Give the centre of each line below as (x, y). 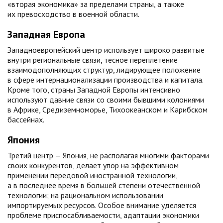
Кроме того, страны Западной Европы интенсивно (94, 90)
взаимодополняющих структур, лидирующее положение (104, 70)
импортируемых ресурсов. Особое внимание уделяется (102, 205)
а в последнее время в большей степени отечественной (104, 185)
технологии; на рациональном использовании (85, 195)
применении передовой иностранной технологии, (92, 175)
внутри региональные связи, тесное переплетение (93, 60)
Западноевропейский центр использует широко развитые (106, 50)
